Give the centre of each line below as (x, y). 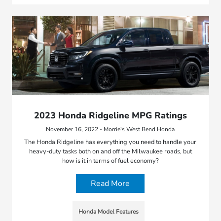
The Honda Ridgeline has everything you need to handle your (110, 142)
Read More (110, 184)
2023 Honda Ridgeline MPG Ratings (110, 116)
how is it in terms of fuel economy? (110, 161)
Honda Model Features (108, 212)
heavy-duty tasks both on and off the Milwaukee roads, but (110, 152)
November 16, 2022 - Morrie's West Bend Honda (110, 129)
